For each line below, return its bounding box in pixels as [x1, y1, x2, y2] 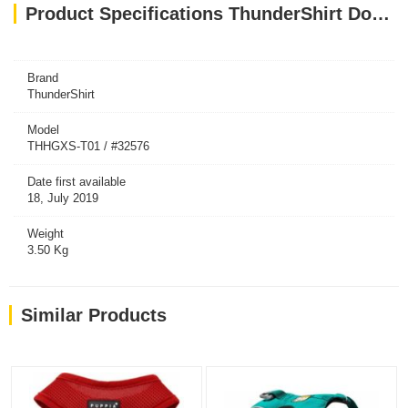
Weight [27, 227, 64, 240]
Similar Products [21, 305, 167, 325]
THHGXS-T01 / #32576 [27, 139, 149, 153]
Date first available [27, 175, 126, 189]
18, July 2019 [27, 191, 98, 205]
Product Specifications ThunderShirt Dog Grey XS [372, 4, 390, 24]
